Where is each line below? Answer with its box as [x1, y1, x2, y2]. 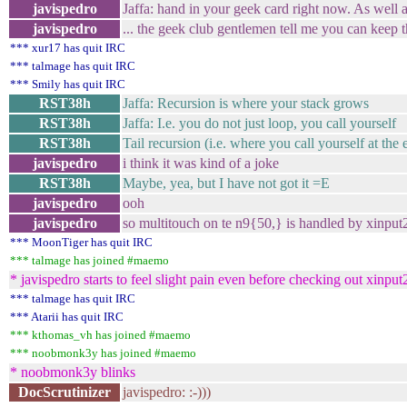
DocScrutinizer [18, 384, 111, 400]
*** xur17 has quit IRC [10, 41, 125, 55]
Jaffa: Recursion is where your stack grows [123, 95, 369, 111]
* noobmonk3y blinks [10, 364, 135, 380]
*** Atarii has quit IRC [10, 310, 124, 323]
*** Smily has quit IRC [10, 77, 125, 91]
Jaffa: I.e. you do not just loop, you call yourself [123, 115, 396, 131]
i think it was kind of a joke [123, 155, 279, 171]
